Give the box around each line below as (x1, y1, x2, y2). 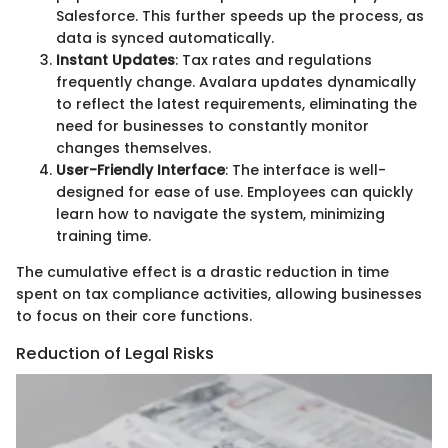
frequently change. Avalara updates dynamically (56, 72, 416, 93)
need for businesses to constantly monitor (56, 116, 369, 137)
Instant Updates (56, 50, 175, 71)
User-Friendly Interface (56, 160, 225, 181)
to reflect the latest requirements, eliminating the (56, 94, 417, 115)
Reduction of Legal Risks (16, 342, 214, 366)
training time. (56, 226, 151, 247)
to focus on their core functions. (16, 306, 252, 327)
